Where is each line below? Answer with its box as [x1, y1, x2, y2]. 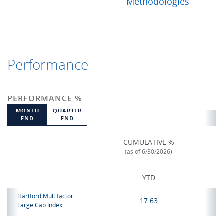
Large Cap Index [17, 201, 62, 209]
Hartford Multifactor [17, 192, 73, 200]
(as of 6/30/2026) [125, 147, 172, 156]
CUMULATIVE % [123, 137, 174, 147]
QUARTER [53, 107, 82, 114]
